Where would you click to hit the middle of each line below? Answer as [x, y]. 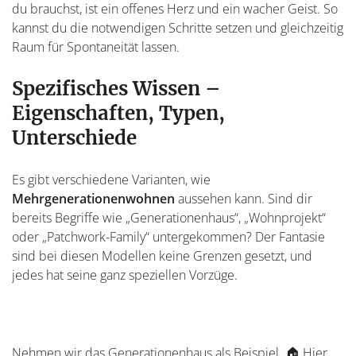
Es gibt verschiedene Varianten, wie [111, 179]
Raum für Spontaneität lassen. [96, 46]
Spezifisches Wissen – [116, 88]
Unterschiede [74, 137]
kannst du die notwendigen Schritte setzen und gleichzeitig [178, 27]
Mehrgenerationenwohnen [93, 198]
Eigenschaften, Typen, [118, 113]
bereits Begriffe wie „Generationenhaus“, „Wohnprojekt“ [169, 217]
